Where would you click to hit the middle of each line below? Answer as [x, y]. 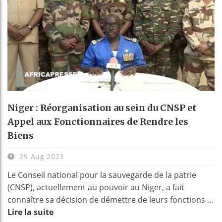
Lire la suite [30, 212]
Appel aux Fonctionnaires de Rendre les [98, 122]
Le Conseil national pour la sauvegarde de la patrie [102, 175]
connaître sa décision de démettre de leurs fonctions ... [110, 200]
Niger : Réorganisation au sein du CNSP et [102, 108]
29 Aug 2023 [41, 157]
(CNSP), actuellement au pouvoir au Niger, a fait [96, 188]
